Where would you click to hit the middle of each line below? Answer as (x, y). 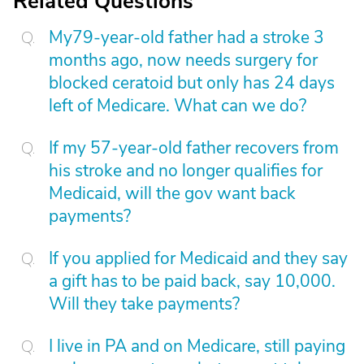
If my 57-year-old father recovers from (194, 148)
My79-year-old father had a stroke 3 (186, 37)
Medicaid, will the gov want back (172, 193)
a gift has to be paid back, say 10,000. (192, 281)
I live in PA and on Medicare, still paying (197, 346)
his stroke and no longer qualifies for (186, 171)
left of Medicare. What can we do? (178, 106)
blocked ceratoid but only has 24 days (192, 83)
